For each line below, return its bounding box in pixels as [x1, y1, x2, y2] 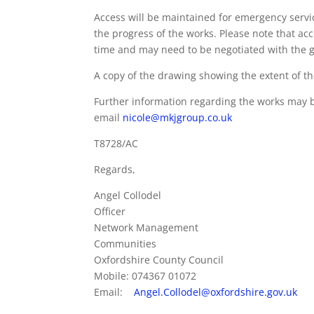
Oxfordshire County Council [94, 253, 224, 267]
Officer [94, 205, 126, 219]
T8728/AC [94, 137, 139, 151]
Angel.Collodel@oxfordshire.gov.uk [134, 285, 298, 299]
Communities [94, 237, 157, 251]
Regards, [94, 163, 136, 177]
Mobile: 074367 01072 [94, 269, 197, 283]
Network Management [94, 221, 199, 235]
